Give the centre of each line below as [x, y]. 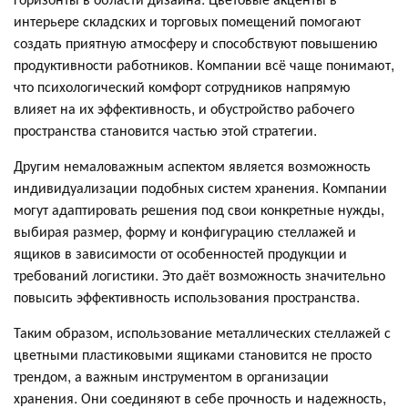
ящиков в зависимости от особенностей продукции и [180, 253]
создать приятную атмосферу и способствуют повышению [196, 42]
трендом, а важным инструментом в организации [171, 376]
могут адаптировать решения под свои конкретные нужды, [199, 209]
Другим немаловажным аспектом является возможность [192, 165]
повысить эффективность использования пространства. [187, 296]
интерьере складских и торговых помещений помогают [187, 20]
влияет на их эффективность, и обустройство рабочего [184, 108]
